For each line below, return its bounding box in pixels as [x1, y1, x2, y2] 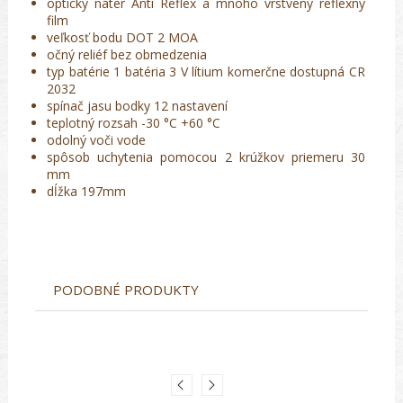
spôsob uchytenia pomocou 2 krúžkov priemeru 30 [47, 148, 365, 166]
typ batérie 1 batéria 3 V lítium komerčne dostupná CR [47, 63, 365, 81]
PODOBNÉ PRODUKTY [53, 281, 199, 300]
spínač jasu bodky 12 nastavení [47, 97, 228, 115]
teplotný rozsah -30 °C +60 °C [47, 114, 220, 132]
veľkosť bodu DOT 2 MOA [47, 29, 198, 47]
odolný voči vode [47, 131, 146, 149]
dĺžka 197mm [47, 183, 126, 201]
